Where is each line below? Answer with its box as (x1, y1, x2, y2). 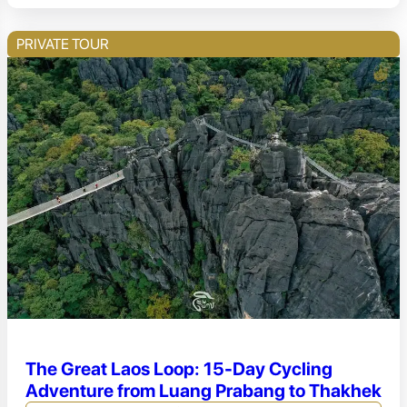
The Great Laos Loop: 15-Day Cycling (25, 357, 333, 380)
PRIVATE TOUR (16, 35, 109, 54)
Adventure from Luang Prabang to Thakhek (25, 379, 382, 402)
